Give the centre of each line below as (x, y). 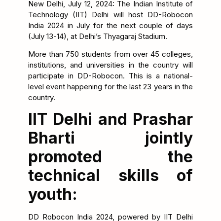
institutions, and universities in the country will (110, 65)
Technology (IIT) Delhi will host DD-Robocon (110, 14)
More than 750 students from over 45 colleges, (110, 54)
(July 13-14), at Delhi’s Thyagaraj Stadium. (97, 36)
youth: (53, 194)
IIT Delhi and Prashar (110, 119)
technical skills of (110, 176)
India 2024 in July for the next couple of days (110, 25)
